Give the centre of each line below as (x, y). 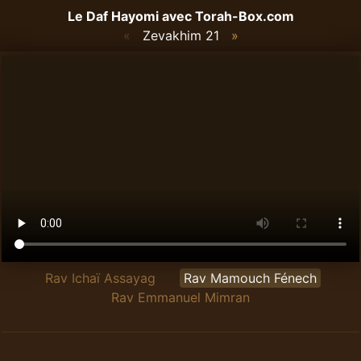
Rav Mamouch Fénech (250, 278)
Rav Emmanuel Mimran (180, 297)
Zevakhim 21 (180, 35)
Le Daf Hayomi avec (131, 16)
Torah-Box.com (244, 16)
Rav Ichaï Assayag (100, 278)
